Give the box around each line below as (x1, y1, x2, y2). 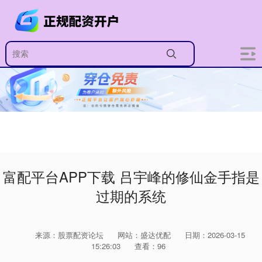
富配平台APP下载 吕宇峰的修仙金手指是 (2, 167, 260, 187)
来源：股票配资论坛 (35, 229, 106, 241)
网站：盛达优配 (117, 229, 171, 241)
